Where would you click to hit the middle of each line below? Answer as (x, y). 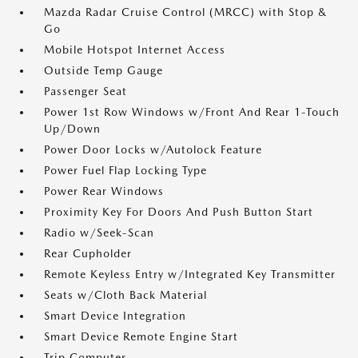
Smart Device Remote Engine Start (141, 337)
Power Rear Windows (104, 191)
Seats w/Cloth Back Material (125, 295)
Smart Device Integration (115, 316)
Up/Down (72, 129)
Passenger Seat (86, 91)
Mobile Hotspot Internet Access (135, 50)
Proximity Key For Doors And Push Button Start (179, 212)
